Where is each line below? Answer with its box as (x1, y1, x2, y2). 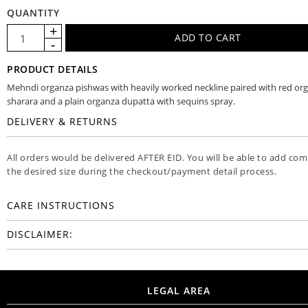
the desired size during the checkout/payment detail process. (7, 165, 279, 178)
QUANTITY (7, 6, 60, 20)
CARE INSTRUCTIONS (7, 199, 115, 212)
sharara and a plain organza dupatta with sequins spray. (7, 95, 235, 108)
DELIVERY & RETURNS (7, 115, 118, 129)
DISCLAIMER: (7, 228, 73, 241)
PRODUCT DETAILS (7, 63, 98, 76)
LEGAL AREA (147, 284, 210, 298)
